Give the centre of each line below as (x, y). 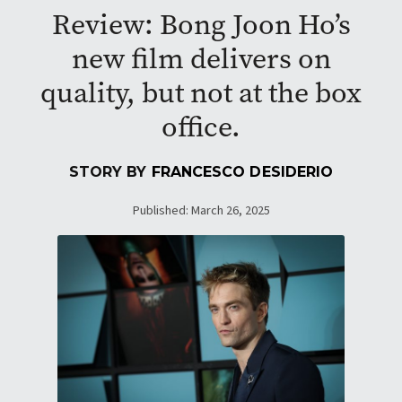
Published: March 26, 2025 (201, 210)
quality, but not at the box (201, 93)
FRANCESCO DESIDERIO (242, 172)
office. (201, 127)
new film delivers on (201, 59)
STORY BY (110, 172)
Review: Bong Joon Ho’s (201, 25)
